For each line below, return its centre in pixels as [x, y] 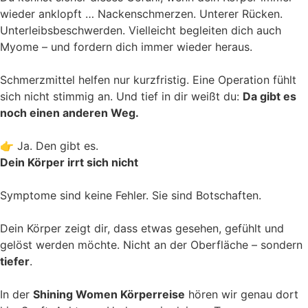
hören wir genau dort [242, 295]
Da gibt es [269, 97]
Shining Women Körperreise [109, 295]
